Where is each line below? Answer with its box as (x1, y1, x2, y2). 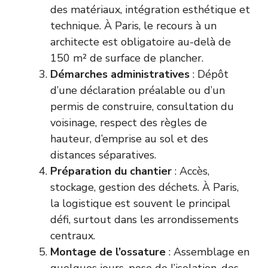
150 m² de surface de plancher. (50, 51, 203, 66)
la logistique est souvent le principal (50, 196, 230, 211)
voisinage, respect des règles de (50, 115, 207, 130)
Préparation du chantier (50, 164, 172, 179)
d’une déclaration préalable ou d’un (50, 83, 225, 98)
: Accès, (172, 164, 209, 179)
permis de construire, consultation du (50, 99, 234, 114)
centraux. (50, 229, 95, 243)
